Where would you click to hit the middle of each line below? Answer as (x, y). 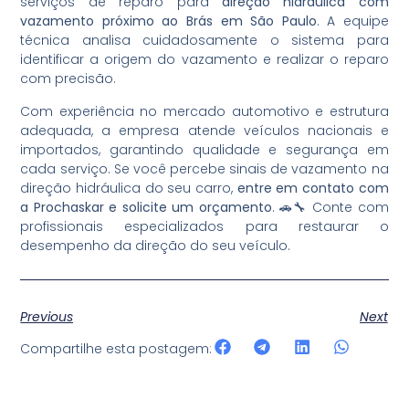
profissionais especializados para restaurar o (204, 226)
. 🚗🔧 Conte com (330, 207)
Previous (47, 317)
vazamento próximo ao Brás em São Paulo (168, 21)
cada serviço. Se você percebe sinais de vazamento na (204, 168)
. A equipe (352, 21)
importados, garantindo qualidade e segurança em (204, 149)
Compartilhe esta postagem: (116, 348)
